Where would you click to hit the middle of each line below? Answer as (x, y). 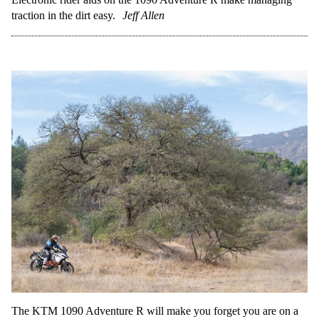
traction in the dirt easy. (63, 16)
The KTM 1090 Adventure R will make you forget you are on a (155, 311)
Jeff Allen (143, 16)
